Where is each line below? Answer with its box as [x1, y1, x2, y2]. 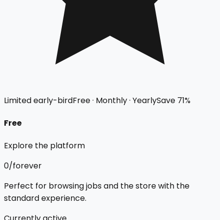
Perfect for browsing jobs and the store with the [4, 180, 190, 192]
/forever [9, 160, 42, 172]
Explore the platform [4, 140, 85, 152]
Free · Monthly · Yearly [73, 94, 157, 106]
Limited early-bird [4, 94, 73, 106]
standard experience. [4, 192, 86, 204]
